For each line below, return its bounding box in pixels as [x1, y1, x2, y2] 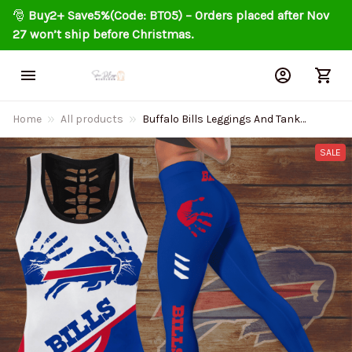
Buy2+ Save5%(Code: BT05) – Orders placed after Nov [28, 8, 329, 23]
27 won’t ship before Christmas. [13, 27, 193, 42]
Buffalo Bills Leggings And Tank [142, 112, 300, 126]
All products [60, 112, 123, 126]
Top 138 [142, 130, 180, 143]
